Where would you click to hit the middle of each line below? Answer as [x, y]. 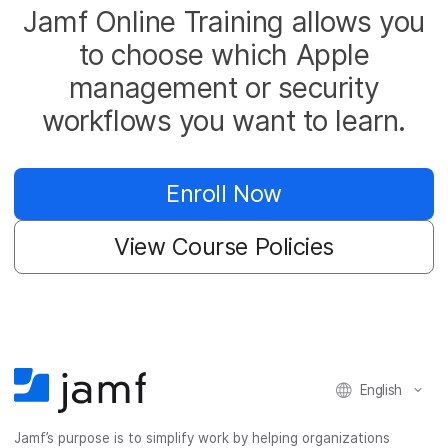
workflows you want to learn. [224, 121]
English [380, 389]
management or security [224, 88]
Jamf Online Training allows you [224, 22]
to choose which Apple [224, 55]
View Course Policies [224, 246]
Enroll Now [224, 193]
